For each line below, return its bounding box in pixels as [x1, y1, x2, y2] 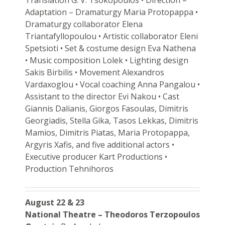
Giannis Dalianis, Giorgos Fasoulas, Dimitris [25, 102, 188, 114]
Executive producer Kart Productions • [25, 151, 167, 162]
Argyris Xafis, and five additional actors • [25, 139, 174, 150]
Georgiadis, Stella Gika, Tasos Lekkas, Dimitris [25, 115, 198, 126]
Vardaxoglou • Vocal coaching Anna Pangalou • [25, 78, 200, 90]
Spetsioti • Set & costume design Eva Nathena [25, 42, 196, 54]
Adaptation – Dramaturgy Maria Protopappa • [25, 6, 198, 18]
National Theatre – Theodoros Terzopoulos [25, 208, 200, 220]
